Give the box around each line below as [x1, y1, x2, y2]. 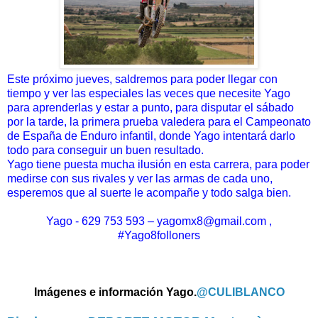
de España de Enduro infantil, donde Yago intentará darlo [7, 130, 295, 143]
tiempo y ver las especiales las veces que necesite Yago [7, 87, 290, 100]
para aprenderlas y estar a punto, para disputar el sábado [7, 102, 294, 114]
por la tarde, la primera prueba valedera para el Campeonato [7, 116, 311, 128]
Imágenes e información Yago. [33, 286, 197, 299]
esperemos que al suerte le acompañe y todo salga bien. [7, 187, 291, 199]
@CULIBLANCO [196, 286, 285, 299]
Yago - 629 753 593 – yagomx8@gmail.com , [46, 215, 272, 228]
